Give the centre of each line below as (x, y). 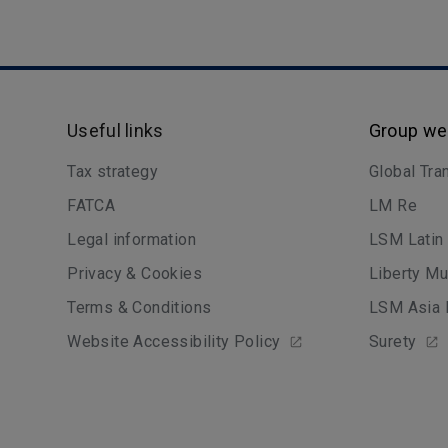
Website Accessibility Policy (174, 341)
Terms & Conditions (139, 307)
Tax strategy (113, 171)
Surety (392, 341)
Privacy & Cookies (135, 273)
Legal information (132, 239)
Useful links (115, 130)
